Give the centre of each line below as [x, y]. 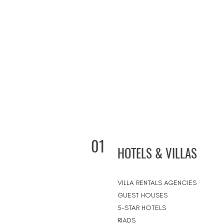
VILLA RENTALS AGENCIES [157, 183]
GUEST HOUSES [142, 195]
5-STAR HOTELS [142, 208]
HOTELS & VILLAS [157, 153]
